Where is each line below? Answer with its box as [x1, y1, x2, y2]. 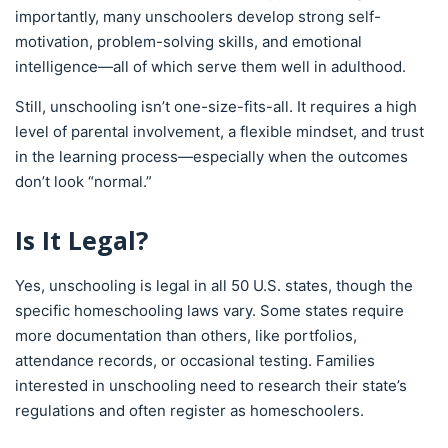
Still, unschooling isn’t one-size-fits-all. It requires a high [15, 97, 417, 116]
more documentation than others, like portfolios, [15, 326, 357, 345]
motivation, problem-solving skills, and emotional [15, 32, 362, 51]
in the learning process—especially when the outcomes [15, 147, 408, 166]
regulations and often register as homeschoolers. [15, 401, 364, 420]
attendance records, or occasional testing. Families [15, 351, 375, 370]
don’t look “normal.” [15, 172, 152, 191]
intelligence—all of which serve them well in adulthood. [15, 57, 406, 76]
